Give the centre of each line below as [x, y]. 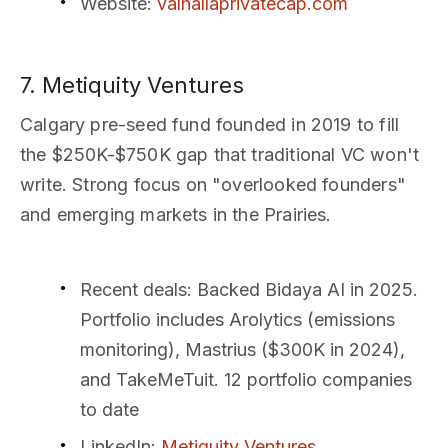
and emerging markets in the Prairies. [176, 214]
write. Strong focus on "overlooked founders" [213, 184]
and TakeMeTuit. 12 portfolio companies [246, 379]
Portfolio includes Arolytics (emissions [237, 319]
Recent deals [133, 289]
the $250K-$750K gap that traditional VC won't [220, 154]
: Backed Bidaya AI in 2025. [302, 289]
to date [109, 409]
